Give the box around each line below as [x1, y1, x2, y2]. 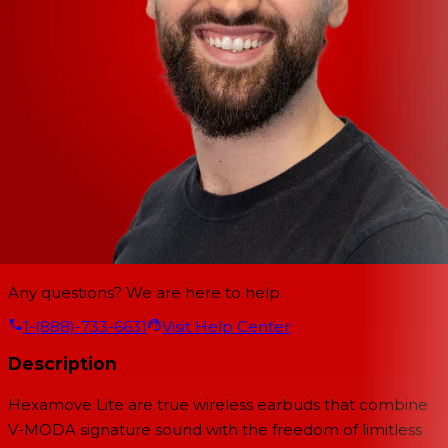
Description [8, 353, 117, 375]
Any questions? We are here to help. [8, 282, 283, 302]
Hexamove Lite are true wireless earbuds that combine [8, 395, 428, 414]
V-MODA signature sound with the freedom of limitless [8, 420, 422, 439]
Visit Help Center [162, 316, 290, 336]
